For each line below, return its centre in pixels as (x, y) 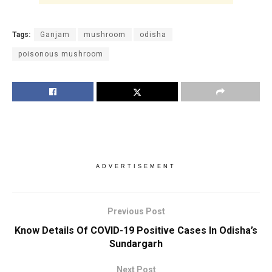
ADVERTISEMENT (136, 167)
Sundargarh (136, 244)
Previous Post (136, 212)
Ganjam (55, 35)
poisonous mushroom (61, 54)
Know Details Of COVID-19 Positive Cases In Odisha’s (136, 231)
